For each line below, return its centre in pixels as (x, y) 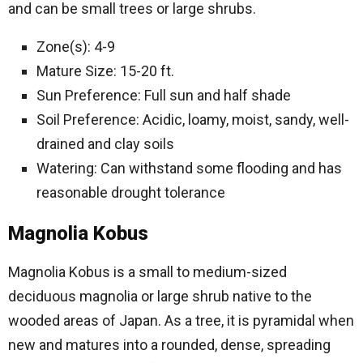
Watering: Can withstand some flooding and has (189, 168)
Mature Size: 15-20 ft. (105, 71)
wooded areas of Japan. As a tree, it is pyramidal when (181, 320)
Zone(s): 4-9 (76, 47)
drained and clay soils (105, 144)
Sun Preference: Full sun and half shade (164, 95)
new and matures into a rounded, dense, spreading (169, 345)
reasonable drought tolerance (131, 192)
